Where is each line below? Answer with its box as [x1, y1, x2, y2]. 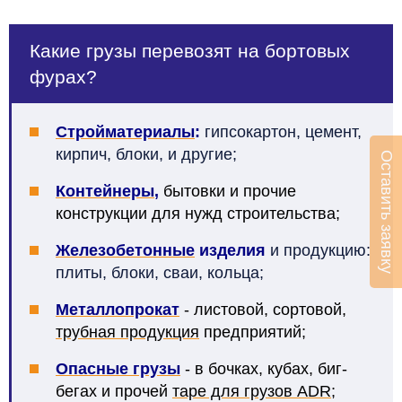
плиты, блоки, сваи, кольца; [56, 263, 264, 282]
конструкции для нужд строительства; [56, 204, 340, 223]
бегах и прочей [56, 381, 172, 400]
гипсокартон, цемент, [200, 122, 362, 141]
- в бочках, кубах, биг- [180, 359, 347, 378]
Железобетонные [56, 240, 195, 259]
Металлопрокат [56, 300, 179, 319]
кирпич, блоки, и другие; [56, 144, 237, 163]
